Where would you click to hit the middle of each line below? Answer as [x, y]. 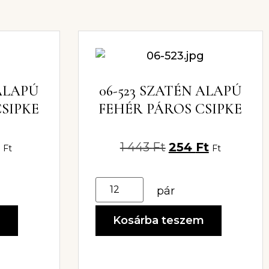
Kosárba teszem [158, 220]
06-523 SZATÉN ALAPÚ [171, 91]
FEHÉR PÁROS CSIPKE [171, 109]
